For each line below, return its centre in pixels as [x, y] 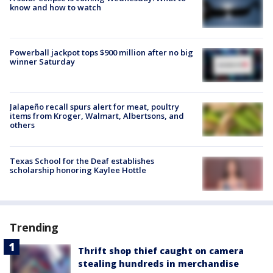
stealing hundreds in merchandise [158, 264]
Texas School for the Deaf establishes [82, 161]
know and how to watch [55, 7]
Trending [34, 228]
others [22, 125]
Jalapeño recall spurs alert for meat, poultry [94, 107]
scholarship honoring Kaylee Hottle [78, 170]
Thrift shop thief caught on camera [161, 251]
